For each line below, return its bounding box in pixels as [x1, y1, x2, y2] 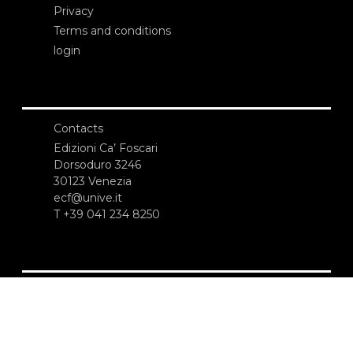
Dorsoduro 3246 [54, 157, 141, 172]
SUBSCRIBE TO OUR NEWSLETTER [54, 284, 255, 299]
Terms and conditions [54, 24, 171, 39]
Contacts [54, 121, 103, 136]
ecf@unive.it [54, 190, 122, 205]
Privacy [54, 4, 94, 19]
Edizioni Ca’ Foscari [54, 140, 158, 155]
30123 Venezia [54, 173, 132, 188]
